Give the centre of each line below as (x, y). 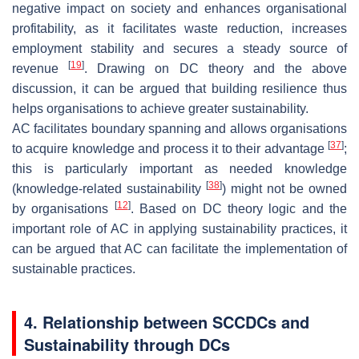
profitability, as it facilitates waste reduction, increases (179, 28)
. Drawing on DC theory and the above (216, 68)
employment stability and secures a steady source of (179, 48)
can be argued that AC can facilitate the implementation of (179, 248)
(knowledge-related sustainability (109, 188)
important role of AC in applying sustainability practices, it (179, 228)
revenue (40, 68)
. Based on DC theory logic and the (239, 208)
